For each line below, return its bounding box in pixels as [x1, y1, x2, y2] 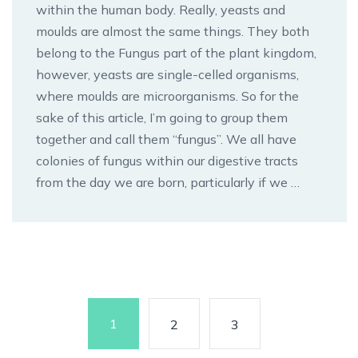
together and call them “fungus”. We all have [36, 130, 296, 147]
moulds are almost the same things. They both [36, 22, 309, 39]
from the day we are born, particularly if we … [36, 173, 300, 190]
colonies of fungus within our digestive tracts [36, 152, 298, 169]
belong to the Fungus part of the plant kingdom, [36, 44, 316, 61]
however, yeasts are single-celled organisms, [36, 66, 299, 82]
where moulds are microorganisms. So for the [36, 87, 299, 104]
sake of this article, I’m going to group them [36, 109, 288, 125]
